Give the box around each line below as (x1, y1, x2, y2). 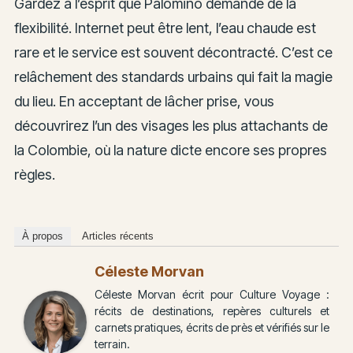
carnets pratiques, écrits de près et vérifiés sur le (94, 321, 330, 335)
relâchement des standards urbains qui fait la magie (13, 68, 333, 85)
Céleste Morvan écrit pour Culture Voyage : (94, 288, 330, 302)
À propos (21, 230, 63, 243)
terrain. (94, 337, 130, 351)
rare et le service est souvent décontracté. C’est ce (13, 43, 333, 61)
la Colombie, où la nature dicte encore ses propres (13, 141, 327, 158)
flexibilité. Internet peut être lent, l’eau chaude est (13, 19, 316, 36)
